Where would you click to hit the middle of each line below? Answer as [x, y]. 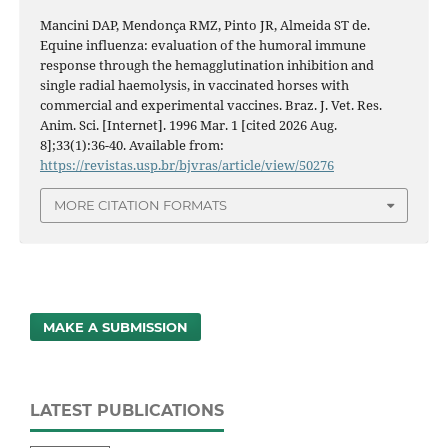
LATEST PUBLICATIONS [127, 410]
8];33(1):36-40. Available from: [131, 144]
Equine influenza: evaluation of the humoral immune [202, 44]
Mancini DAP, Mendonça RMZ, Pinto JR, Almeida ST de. [204, 24]
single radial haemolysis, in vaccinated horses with [194, 84]
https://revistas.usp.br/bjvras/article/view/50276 [186, 164]
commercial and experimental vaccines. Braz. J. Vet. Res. [210, 104]
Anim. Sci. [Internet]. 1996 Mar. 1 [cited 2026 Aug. [188, 124]
